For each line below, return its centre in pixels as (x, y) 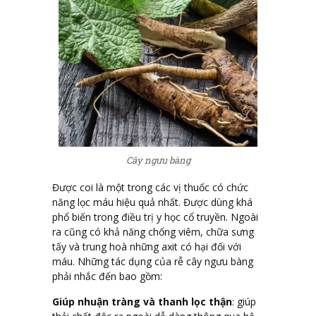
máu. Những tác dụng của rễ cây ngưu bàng (153, 261)
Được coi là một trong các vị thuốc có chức (150, 187)
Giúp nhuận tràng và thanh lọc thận (142, 301)
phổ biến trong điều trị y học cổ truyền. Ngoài (155, 217)
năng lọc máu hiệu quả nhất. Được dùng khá (152, 202)
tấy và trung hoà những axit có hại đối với (147, 246)
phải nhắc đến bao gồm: (107, 276)
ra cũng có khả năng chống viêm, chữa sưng (153, 231)
